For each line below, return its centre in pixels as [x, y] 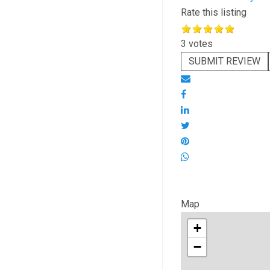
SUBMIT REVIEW [224, 61]
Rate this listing [213, 12]
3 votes [196, 44]
